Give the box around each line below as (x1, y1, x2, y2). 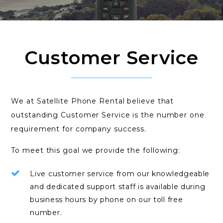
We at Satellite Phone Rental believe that (11, 97, 174, 106)
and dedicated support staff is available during (30, 182, 206, 191)
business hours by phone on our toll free (30, 195, 183, 204)
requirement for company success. (11, 124, 147, 133)
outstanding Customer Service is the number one (11, 111, 205, 119)
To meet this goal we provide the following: (11, 146, 181, 155)
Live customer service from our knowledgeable (30, 169, 210, 178)
